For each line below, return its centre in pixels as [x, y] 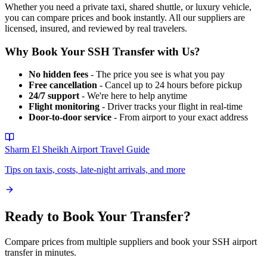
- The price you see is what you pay [156, 74]
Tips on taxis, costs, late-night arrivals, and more [95, 170]
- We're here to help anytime [133, 96]
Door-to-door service [70, 117]
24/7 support [54, 96]
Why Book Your [46, 51]
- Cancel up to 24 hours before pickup [170, 85]
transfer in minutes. [41, 253]
